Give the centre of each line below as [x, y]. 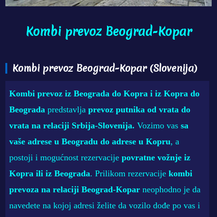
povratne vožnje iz [156, 157]
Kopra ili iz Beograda [50, 173]
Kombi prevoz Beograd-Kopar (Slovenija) [105, 68]
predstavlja [68, 109]
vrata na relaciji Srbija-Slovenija [71, 125]
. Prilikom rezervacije [130, 173]
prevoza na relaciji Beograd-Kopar [75, 189]
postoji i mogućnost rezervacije [66, 157]
